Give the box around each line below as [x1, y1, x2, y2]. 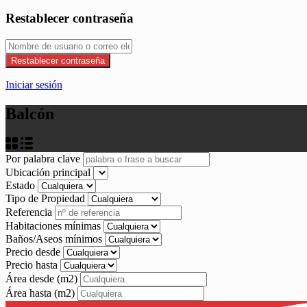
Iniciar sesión [5, 78, 62, 90]
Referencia [5, 206, 55, 218]
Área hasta [5, 286, 54, 299]
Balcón [5, 104, 54, 123]
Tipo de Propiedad [5, 192, 88, 204]
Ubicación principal [5, 166, 93, 178]
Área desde [5, 272, 57, 284]
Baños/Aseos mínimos [5, 232, 105, 245]
